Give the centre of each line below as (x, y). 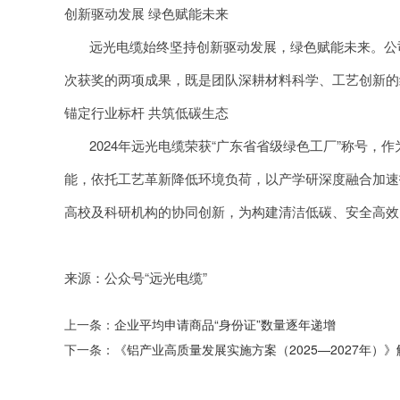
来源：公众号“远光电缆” (136, 277)
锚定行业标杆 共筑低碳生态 (146, 112)
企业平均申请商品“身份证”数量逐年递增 (225, 324)
